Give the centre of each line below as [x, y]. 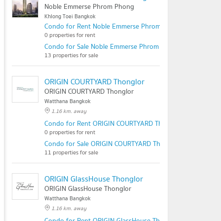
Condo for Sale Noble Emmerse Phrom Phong [112, 46]
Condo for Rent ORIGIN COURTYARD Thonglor [113, 123]
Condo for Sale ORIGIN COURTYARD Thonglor [112, 144]
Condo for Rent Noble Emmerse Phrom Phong [113, 26]
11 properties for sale [71, 152]
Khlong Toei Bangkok [70, 16]
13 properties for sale [71, 55]
